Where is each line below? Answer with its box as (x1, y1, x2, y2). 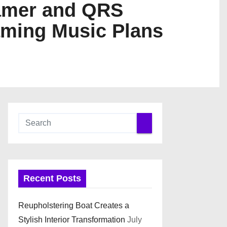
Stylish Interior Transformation (18, 215, 125, 224)
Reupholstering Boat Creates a (18, 201, 129, 210)
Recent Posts (23, 173, 81, 183)
